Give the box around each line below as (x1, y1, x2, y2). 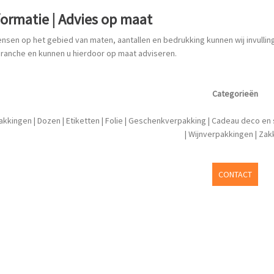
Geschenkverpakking (128, 114, 206, 126)
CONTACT (218, 168, 252, 180)
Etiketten (66, 114, 100, 126)
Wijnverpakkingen (188, 128, 253, 139)
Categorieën (212, 87, 258, 99)
